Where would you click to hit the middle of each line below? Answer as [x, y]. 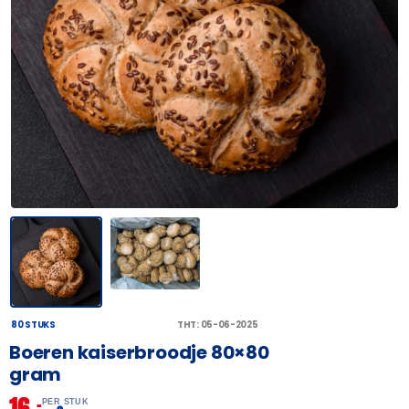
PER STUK [66, 402]
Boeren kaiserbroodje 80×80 [139, 353]
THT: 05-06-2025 [218, 325]
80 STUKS [33, 325]
